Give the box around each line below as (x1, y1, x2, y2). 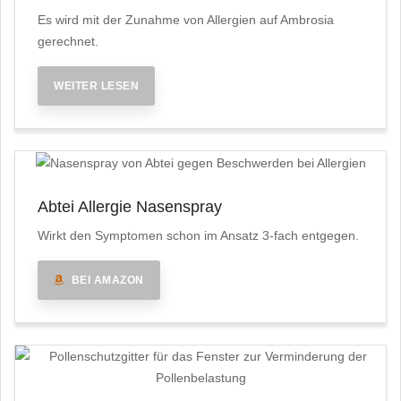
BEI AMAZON (64, 274, 144, 287)
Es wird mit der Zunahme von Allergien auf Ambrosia (38, 12, 334, 27)
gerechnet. (38, 33, 98, 48)
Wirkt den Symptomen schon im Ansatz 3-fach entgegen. (38, 228, 359, 243)
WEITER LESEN (54, 79, 139, 92)
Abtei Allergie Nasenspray (38, 198, 222, 217)
